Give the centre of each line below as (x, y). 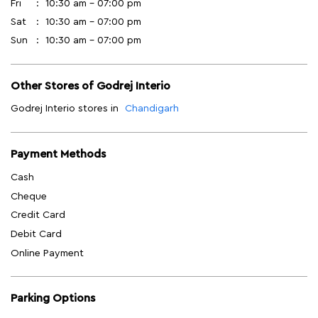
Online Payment (47, 253)
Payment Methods (58, 154)
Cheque (29, 196)
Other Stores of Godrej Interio (91, 86)
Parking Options (53, 298)
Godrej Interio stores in (65, 109)
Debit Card (36, 234)
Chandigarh (152, 109)
